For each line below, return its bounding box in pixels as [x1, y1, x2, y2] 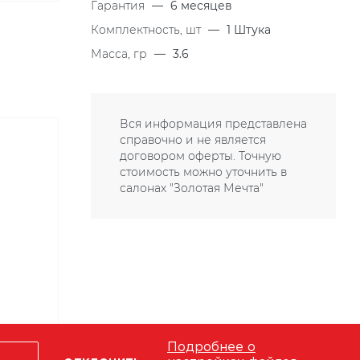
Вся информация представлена [120, 117, 307, 131]
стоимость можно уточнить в [120, 165, 287, 179]
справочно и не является [120, 133, 266, 147]
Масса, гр [91, 47, 150, 61]
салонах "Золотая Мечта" [120, 181, 264, 195]
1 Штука [227, 22, 271, 37]
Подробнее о [167, 342, 256, 354]
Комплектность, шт [91, 22, 204, 37]
